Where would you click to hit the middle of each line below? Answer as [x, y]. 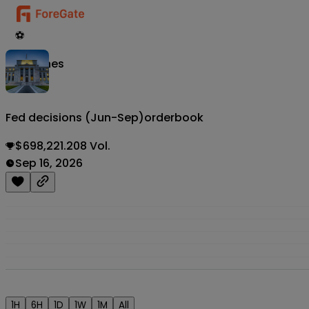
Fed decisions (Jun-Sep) [75, 118]
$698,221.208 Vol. [63, 146]
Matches [40, 64]
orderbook [174, 118]
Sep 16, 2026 [49, 163]
